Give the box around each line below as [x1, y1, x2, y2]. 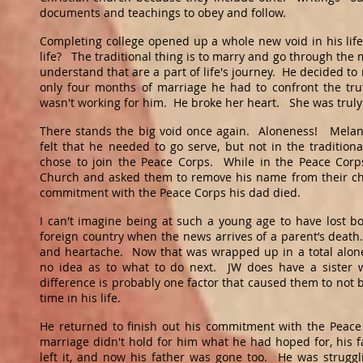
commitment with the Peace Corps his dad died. [40, 185, 307, 200]
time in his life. [40, 290, 121, 305]
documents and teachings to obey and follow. [40, 5, 293, 20]
